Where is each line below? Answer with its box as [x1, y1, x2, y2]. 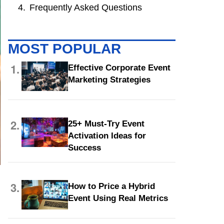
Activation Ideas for [67, 131, 146, 140]
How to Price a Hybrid [67, 181, 155, 191]
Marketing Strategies [67, 75, 150, 84]
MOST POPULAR [8, 41, 121, 56]
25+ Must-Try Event [67, 119, 144, 128]
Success [67, 143, 101, 152]
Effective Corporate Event [67, 63, 170, 72]
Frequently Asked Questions [29, 2, 142, 12]
